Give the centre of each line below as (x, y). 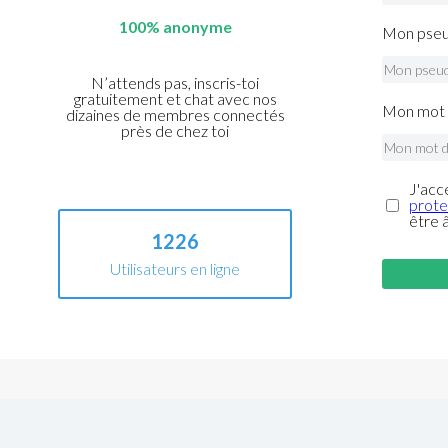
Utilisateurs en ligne (175, 269)
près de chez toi (175, 131)
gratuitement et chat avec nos (175, 99)
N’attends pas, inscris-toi (175, 83)
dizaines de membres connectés (175, 115)
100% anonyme (175, 27)
